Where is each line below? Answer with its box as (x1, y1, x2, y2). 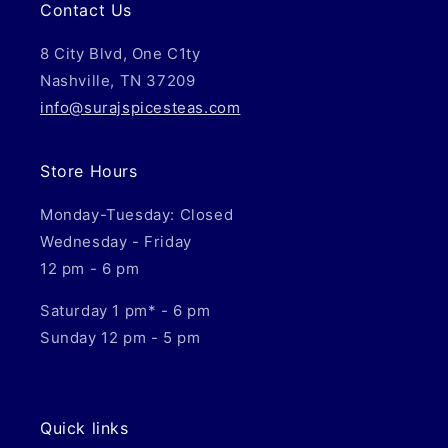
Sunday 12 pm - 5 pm (40, 328, 201, 347)
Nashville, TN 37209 (40, 71, 196, 90)
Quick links (40, 418, 129, 438)
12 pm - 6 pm (40, 259, 140, 278)
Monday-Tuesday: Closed (40, 205, 234, 224)
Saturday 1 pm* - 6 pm (40, 301, 211, 320)
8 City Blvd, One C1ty (40, 44, 201, 63)
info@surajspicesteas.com (40, 98, 241, 117)
